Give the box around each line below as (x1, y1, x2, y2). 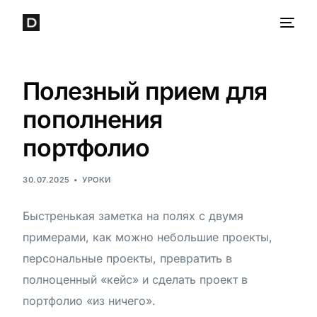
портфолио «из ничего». (23, 294, 156, 308)
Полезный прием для (23, 76, 267, 105)
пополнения (23, 105, 163, 134)
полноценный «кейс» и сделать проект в (23, 272, 248, 287)
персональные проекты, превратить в (23, 251, 233, 265)
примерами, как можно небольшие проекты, (23, 230, 273, 244)
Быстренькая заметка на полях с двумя (23, 209, 244, 223)
